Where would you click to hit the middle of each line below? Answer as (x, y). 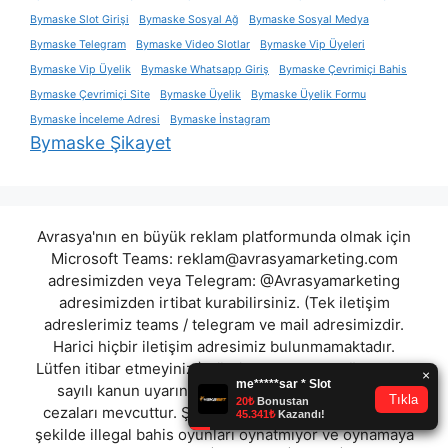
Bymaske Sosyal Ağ (189, 19)
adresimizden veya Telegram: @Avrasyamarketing (224, 280)
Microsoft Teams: (113, 258)
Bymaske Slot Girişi (79, 19)
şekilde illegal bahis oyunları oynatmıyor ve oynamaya (224, 434)
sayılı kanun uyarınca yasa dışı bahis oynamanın (224, 390)
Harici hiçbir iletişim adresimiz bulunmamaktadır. (224, 346)
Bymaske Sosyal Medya (309, 19)
